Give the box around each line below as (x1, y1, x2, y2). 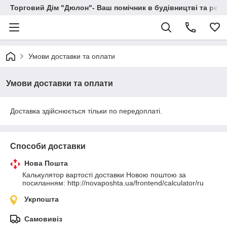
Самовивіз (24, 215, 62, 223)
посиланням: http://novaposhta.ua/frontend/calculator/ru (22, 179, 204, 187)
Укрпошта (24, 195, 59, 203)
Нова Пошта (24, 159, 68, 167)
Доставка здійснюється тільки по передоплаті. (10, 107, 162, 115)
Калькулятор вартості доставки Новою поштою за (22, 171, 186, 179)
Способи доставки (10, 142, 86, 150)
